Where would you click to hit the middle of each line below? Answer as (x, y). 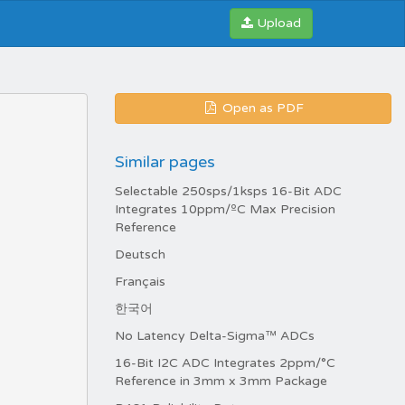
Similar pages (165, 162)
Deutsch (140, 254)
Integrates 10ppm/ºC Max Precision (225, 209)
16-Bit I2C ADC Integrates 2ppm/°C (225, 363)
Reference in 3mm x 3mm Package (221, 381)
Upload (279, 23)
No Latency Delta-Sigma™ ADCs (215, 336)
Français (140, 282)
